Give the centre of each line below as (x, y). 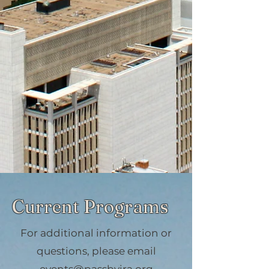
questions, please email (96, 251)
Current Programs (90, 207)
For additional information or (96, 233)
